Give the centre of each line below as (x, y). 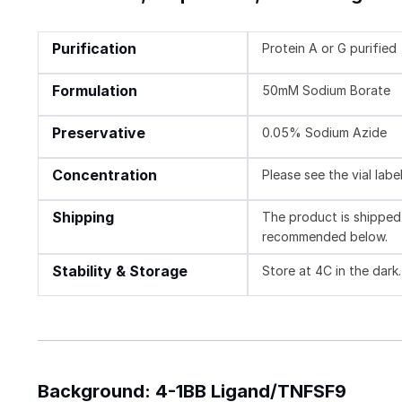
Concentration (105, 175)
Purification (94, 48)
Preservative (99, 133)
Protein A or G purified (330, 48)
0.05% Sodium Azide (325, 132)
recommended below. (325, 236)
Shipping (83, 217)
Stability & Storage (120, 271)
